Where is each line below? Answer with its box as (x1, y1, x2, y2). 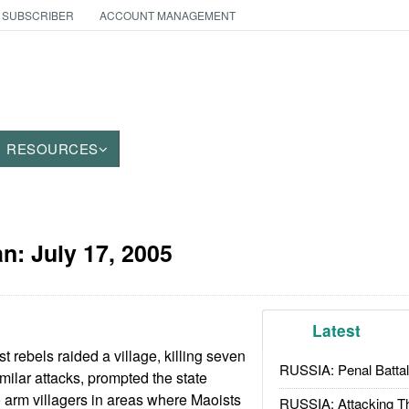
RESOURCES (6, 139, 99, 158)
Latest (312, 320, 362, 341)
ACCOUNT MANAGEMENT (99, 7, 236, 23)
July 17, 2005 (30, 236, 173, 269)
